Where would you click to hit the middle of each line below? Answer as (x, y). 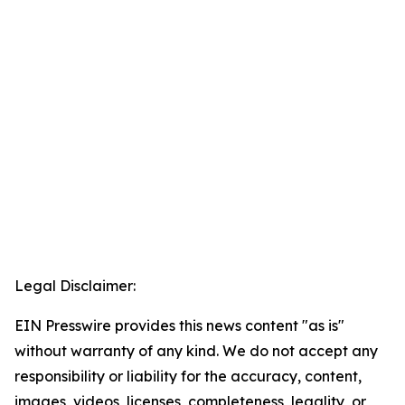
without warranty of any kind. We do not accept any (196, 351)
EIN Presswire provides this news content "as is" (179, 326)
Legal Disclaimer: (75, 286)
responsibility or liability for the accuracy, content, (188, 377)
